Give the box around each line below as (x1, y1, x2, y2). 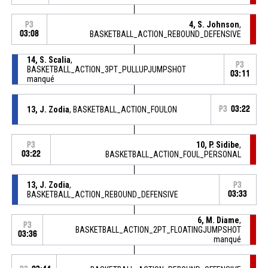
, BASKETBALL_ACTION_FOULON (69, 104, 177, 114)
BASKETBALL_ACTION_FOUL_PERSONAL (105, 149, 242, 159)
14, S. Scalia (26, 54, 71, 65)
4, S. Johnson (189, 19, 240, 29)
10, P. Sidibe (196, 139, 240, 150)
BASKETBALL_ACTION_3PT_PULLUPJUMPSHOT (26, 64, 186, 74)
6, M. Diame (197, 215, 240, 225)
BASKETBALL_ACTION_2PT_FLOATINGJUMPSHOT (75, 224, 242, 234)
